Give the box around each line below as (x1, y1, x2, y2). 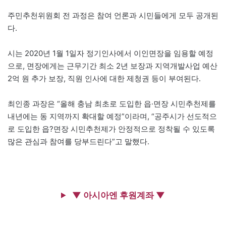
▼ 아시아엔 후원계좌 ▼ (70, 190, 165, 200)
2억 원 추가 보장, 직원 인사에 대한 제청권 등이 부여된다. (8, 73, 201, 83)
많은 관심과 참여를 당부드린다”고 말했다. (8, 136, 149, 146)
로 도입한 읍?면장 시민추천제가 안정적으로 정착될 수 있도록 (8, 124, 215, 134)
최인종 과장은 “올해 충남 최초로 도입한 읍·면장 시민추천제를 (8, 98, 216, 108)
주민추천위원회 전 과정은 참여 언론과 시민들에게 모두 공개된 (8, 10, 218, 20)
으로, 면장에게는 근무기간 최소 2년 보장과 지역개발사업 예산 (8, 61, 217, 71)
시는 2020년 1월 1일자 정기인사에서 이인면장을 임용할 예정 (8, 48, 213, 58)
